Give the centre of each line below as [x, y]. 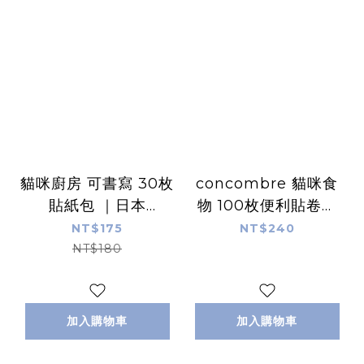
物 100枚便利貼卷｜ [267, 205]
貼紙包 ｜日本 [97, 205]
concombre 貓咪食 [267, 183]
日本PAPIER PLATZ [267, 227]
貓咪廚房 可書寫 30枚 [97, 183]
